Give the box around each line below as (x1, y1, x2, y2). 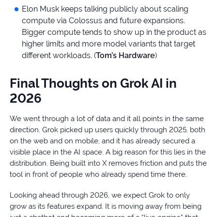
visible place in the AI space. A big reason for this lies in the (10, 148, 206, 157)
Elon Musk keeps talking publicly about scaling (22, 4, 188, 14)
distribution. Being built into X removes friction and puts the (10, 159, 207, 168)
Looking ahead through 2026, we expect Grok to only (10, 191, 190, 200)
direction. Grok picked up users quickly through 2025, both (10, 125, 205, 135)
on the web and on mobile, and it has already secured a (10, 137, 195, 146)
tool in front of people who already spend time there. (10, 170, 187, 179)
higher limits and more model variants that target (22, 39, 195, 49)
